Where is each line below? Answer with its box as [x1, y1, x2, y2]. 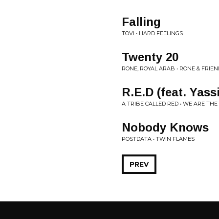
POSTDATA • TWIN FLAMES [122, 135, 195, 142]
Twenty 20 [122, 50, 178, 64]
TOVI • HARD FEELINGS [122, 30, 183, 37]
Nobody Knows [122, 121, 209, 134]
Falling [122, 15, 161, 28]
